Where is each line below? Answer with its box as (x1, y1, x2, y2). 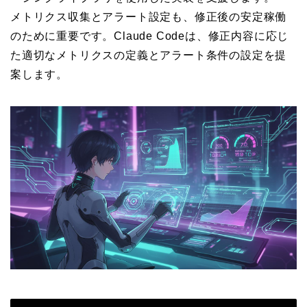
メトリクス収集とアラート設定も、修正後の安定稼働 (10, 10, 287, 23)
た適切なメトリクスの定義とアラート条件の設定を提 (10, 49, 287, 61)
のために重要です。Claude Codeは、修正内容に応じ (10, 29, 289, 42)
